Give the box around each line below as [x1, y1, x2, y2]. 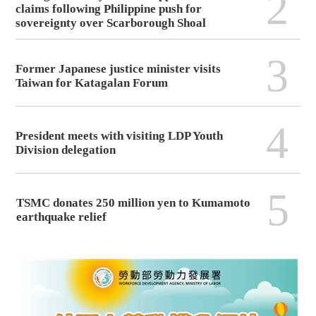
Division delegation [16, 143, 116, 157]
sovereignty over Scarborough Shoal [16, 16, 207, 30]
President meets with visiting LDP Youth [16, 129, 224, 143]
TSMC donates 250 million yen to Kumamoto [16, 196, 251, 210]
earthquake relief [16, 210, 107, 224]
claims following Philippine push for [16, 2, 202, 16]
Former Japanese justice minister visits [16, 62, 221, 76]
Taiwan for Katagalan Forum [16, 76, 169, 90]
